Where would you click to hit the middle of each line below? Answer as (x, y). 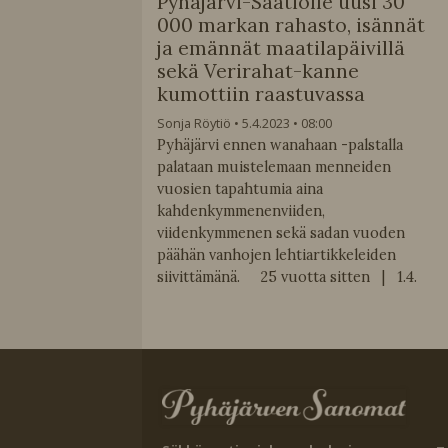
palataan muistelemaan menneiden (273, 166)
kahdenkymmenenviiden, (240, 210)
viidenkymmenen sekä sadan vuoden (280, 232)
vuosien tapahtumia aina (239, 188)
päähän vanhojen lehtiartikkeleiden (276, 254)
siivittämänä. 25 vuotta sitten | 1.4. (286, 276)
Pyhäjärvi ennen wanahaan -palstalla (279, 144)
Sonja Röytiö (193, 122)
